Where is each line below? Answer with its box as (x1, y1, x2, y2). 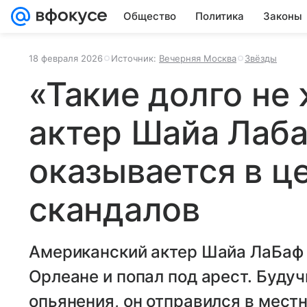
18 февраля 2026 (29, 53, 103, 64)
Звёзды (245, 53, 277, 64)
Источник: (111, 53, 159, 64)
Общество (123, 10, 176, 23)
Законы (263, 10, 302, 23)
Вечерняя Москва (159, 53, 236, 64)
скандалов (29, 189, 200, 230)
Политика (195, 10, 244, 23)
